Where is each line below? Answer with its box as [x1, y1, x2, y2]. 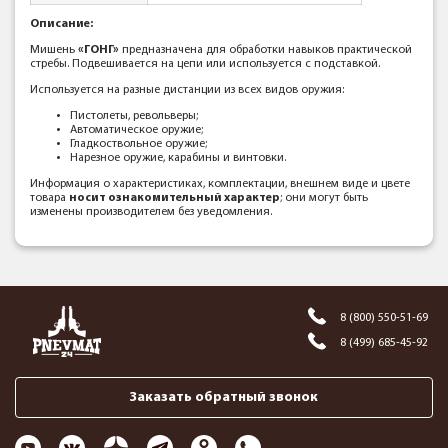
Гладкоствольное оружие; [70, 138, 207, 150]
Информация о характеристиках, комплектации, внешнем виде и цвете [30, 178, 410, 190]
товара [30, 192, 69, 204]
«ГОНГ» [78, 44, 119, 56]
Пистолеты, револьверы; [70, 110, 198, 122]
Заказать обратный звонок [130, 390, 318, 405]
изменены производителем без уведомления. [30, 206, 272, 218]
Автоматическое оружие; [70, 124, 203, 136]
